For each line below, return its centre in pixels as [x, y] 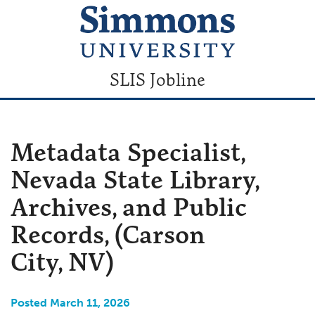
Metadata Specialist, [128, 152]
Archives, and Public [129, 207]
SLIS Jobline [157, 79]
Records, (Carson [108, 234]
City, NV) [62, 262]
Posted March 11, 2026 [70, 302]
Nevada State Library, [135, 179]
